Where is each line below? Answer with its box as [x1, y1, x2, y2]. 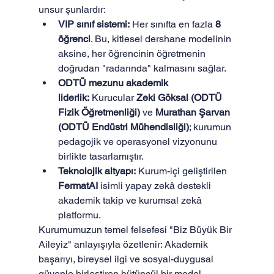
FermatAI [57, 180, 98, 191]
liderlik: [57, 92, 89, 103]
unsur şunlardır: [38, 4, 106, 15]
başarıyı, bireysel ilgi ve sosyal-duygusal [38, 253, 216, 265]
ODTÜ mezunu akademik [57, 77, 171, 89]
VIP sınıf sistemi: [57, 18, 130, 30]
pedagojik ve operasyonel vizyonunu [57, 136, 220, 147]
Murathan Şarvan [155, 106, 232, 118]
